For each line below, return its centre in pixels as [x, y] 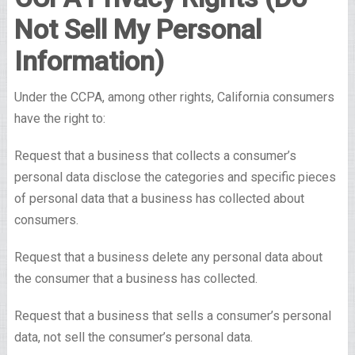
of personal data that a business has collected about [159, 199]
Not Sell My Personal [137, 30]
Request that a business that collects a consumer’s [155, 156]
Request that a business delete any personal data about [168, 258]
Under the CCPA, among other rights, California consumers [174, 97]
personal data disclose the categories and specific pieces [175, 177]
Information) [89, 61]
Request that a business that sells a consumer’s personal [172, 316]
